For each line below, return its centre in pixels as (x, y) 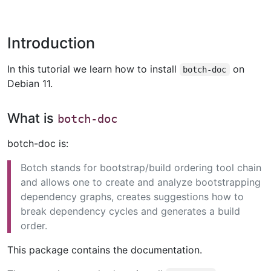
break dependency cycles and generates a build (130, 211)
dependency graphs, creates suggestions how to (132, 197)
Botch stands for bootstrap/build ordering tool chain (141, 168)
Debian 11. (30, 83)
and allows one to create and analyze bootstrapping (141, 182)
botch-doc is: (38, 144)
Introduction (51, 43)
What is (32, 118)
